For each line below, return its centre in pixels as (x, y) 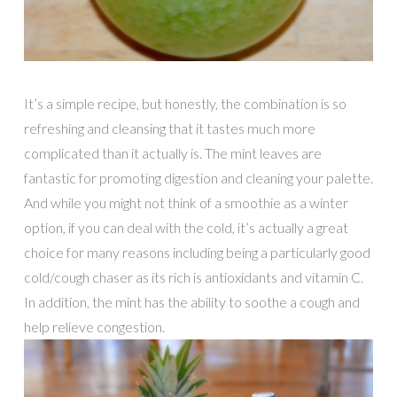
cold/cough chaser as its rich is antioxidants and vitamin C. (193, 276)
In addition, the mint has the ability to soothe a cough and (191, 301)
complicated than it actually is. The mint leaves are (172, 152)
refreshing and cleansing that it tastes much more (169, 128)
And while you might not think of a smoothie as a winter (186, 202)
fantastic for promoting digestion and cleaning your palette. (198, 177)
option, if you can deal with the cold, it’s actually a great (186, 227)
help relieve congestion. (94, 326)
